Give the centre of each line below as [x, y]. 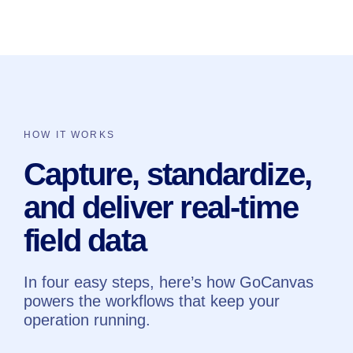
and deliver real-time [161, 207]
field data [85, 240]
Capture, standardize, [168, 174]
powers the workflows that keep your [152, 301]
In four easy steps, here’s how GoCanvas [169, 282]
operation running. [87, 320]
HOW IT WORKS [69, 134]
